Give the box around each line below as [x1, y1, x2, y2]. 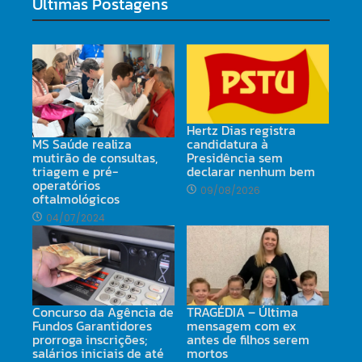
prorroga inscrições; [32, 330, 147, 350]
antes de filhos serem [187, 330, 309, 350]
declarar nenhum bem [187, 162, 315, 182]
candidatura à [187, 134, 268, 154]
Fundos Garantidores [32, 316, 152, 336]
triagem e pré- [32, 162, 118, 182]
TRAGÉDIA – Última [187, 302, 298, 322]
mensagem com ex [187, 316, 297, 336]
